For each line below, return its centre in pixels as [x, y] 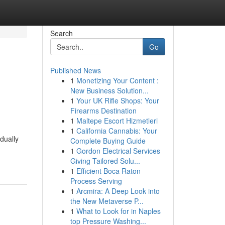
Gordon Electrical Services [118, 151]
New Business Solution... [109, 90]
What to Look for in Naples [118, 211]
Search [61, 33]
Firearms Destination [103, 110]
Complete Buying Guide [108, 141]
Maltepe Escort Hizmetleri [117, 121]
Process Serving [96, 181]
